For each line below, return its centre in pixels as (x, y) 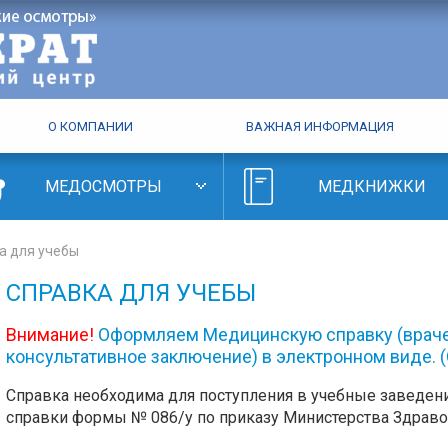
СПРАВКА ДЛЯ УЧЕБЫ (131, 293)
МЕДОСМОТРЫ (104, 186)
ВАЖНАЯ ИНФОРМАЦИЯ (319, 126)
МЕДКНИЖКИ (372, 186)
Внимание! (50, 334)
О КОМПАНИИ (91, 126)
